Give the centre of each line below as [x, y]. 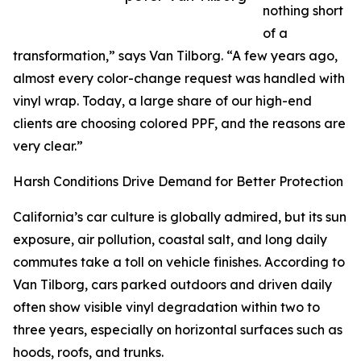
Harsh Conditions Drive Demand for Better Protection [178, 182]
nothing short [303, 11]
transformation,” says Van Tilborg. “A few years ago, [175, 56]
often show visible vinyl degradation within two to [166, 307]
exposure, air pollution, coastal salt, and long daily [170, 240]
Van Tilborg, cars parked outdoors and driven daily [172, 285]
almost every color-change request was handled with [179, 79]
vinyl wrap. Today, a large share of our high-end [162, 101]
